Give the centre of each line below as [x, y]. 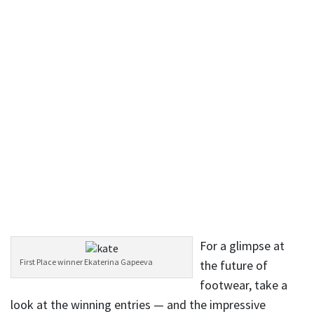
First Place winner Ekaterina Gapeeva [86, 261]
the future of [234, 265]
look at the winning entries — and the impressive [138, 304]
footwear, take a [244, 285]
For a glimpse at [242, 245]
